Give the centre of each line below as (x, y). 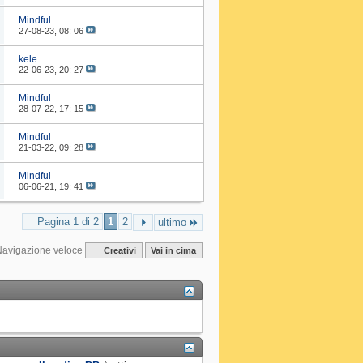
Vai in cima (174, 250)
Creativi (120, 250)
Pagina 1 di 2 (68, 221)
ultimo (172, 222)
